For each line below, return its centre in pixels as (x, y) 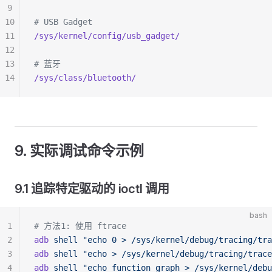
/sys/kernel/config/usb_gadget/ (107, 36)
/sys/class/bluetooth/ (85, 78)
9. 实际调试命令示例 (79, 151)
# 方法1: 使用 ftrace (80, 226)
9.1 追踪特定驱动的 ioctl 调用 (92, 189)
